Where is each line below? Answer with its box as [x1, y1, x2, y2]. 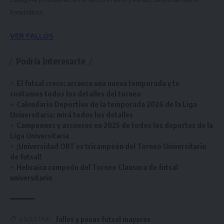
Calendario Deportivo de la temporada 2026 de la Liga [16, 99, 197, 108]
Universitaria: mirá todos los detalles [10, 109, 133, 119]
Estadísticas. [10, 9, 45, 16]
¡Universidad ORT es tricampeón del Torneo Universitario [16, 141, 207, 150]
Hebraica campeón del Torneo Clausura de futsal [16, 162, 178, 171]
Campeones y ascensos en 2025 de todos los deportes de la [16, 120, 213, 129]
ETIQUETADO [19, 215, 50, 223]
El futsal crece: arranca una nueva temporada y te [16, 78, 180, 87]
